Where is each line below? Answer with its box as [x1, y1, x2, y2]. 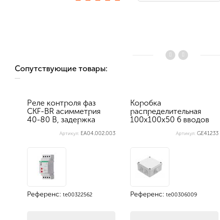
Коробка [130, 98, 161, 108]
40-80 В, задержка [27, 115, 95, 124]
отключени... [27, 123, 73, 133]
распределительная [130, 107, 201, 116]
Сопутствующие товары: [20, 64, 108, 73]
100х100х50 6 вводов [130, 115, 209, 124]
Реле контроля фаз [27, 98, 96, 108]
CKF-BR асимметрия [27, 107, 101, 116]
